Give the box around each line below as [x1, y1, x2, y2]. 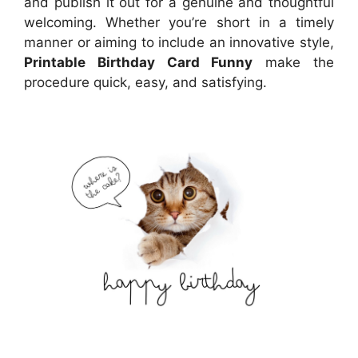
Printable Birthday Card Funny [24, 54, 253, 70]
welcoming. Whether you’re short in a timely [24, 14, 334, 30]
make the [253, 54, 335, 70]
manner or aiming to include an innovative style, [24, 34, 334, 50]
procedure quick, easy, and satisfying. [24, 74, 267, 90]
